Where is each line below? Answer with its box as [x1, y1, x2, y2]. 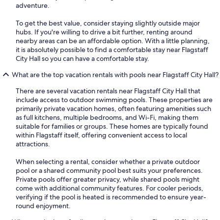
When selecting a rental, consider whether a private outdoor [16, 157, 200, 166]
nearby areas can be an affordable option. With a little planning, [16, 36, 210, 45]
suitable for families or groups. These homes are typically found [16, 121, 208, 131]
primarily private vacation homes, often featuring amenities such [16, 104, 211, 113]
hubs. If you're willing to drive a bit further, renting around [16, 27, 192, 36]
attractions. [16, 139, 50, 148]
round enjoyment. [16, 201, 71, 210]
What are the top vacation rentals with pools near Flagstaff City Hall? [12, 70, 219, 79]
